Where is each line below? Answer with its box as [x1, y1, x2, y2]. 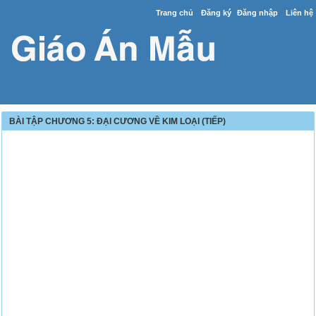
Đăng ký [200, 8, 231, 17]
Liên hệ [285, 8, 313, 17]
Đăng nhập [236, 8, 278, 17]
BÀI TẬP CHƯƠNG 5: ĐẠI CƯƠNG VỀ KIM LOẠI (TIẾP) [9, 116, 226, 126]
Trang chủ [155, 8, 193, 17]
